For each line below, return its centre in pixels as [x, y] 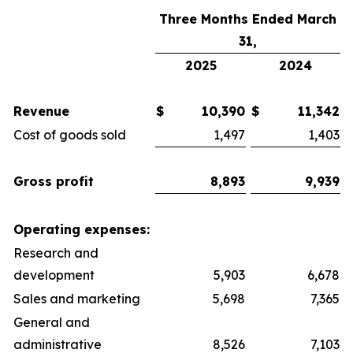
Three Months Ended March [248, 19]
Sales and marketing [77, 299]
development [54, 275]
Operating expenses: [82, 229]
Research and [56, 253]
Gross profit [54, 181]
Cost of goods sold [70, 135]
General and [52, 322]
